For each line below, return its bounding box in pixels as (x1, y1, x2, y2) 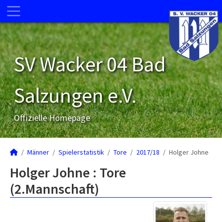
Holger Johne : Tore (10, 164, 126, 181)
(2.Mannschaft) (10, 180, 99, 198)
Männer (27, 148, 49, 157)
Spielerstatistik (58, 148, 104, 157)
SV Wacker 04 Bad (14, 51, 166, 77)
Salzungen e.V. (14, 82, 137, 108)
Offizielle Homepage (14, 112, 90, 123)
